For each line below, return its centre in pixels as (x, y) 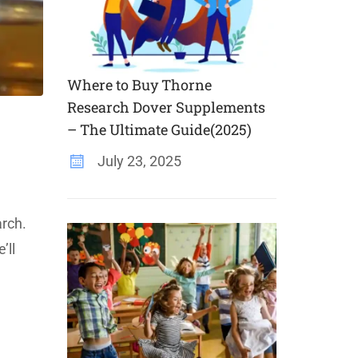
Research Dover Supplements (166, 107)
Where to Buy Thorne (139, 85)
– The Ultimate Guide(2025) (159, 129)
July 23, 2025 (137, 161)
